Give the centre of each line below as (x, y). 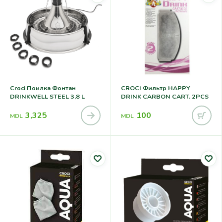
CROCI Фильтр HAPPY (156, 88)
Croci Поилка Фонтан (43, 88)
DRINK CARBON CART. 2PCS (165, 96)
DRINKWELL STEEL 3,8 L (47, 96)
